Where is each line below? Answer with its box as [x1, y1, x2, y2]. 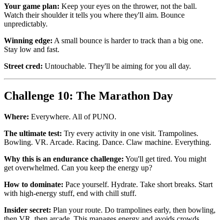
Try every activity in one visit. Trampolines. [62, 129, 198, 138]
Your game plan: [4, 2, 59, 11]
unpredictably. [4, 20, 48, 28]
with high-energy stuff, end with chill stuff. [4, 189, 137, 198]
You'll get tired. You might [124, 155, 206, 164]
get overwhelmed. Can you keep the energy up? [4, 164, 152, 172]
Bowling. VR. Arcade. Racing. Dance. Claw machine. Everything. [4, 138, 211, 147]
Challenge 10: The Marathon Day [4, 89, 173, 103]
